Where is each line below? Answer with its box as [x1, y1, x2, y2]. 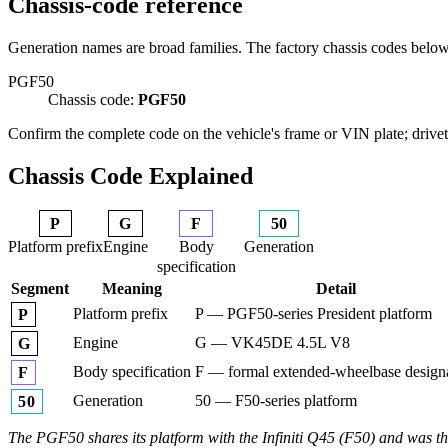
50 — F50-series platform [195, 392, 357, 410]
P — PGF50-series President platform [195, 305, 432, 323]
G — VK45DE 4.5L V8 [195, 334, 350, 352]
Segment [11, 280, 69, 298]
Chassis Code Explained [8, 162, 253, 189]
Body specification [73, 363, 191, 381]
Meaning [102, 280, 162, 298]
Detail [316, 280, 356, 298]
